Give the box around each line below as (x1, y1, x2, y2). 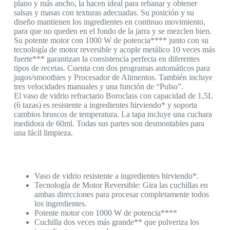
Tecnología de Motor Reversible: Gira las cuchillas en (34, 181, 208, 190)
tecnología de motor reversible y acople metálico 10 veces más (13, 45, 215, 54)
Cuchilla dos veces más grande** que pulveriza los (34, 218, 199, 227)
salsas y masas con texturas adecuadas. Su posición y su (13, 8, 194, 17)
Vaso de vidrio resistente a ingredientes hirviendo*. (34, 171, 199, 181)
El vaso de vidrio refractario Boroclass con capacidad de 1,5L (13, 91, 213, 101)
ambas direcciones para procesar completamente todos (34, 190, 209, 199)
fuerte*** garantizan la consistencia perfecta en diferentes (13, 54, 200, 64)
